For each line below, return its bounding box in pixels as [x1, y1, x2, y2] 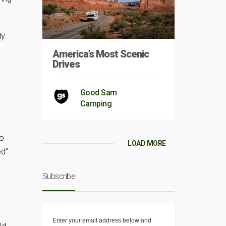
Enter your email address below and [52, 217, 151, 224]
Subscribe [42, 172, 75, 182]
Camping [80, 99, 111, 109]
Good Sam [80, 88, 117, 98]
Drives [52, 58, 80, 71]
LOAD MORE [128, 139, 166, 148]
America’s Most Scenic [52, 48, 149, 61]
